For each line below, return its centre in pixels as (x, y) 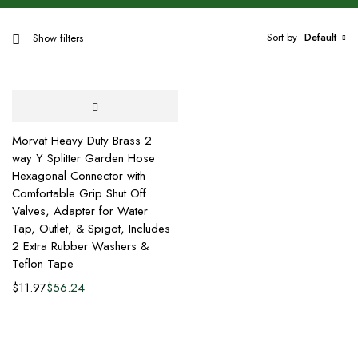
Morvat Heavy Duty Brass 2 (82, 141)
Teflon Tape (43, 264)
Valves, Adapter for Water (80, 211)
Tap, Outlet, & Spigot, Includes (91, 229)
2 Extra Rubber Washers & (80, 246)
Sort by (282, 37)
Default (320, 37)
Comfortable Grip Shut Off (79, 193)
